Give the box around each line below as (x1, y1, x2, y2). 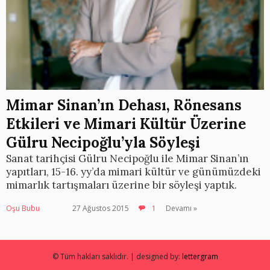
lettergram (181, 251, 218, 262)
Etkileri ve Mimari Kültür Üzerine (6, 115, 246, 134)
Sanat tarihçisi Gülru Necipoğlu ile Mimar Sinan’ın (6, 152, 249, 166)
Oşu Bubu (6, 203, 40, 214)
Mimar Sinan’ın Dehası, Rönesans (6, 96, 242, 115)
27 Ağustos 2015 (72, 203, 129, 214)
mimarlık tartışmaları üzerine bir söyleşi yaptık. (6, 178, 237, 192)
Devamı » (166, 203, 197, 214)
